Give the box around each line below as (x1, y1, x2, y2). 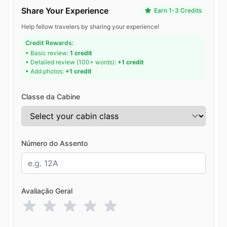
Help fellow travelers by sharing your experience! (21, 23, 159, 31)
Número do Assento (21, 139, 88, 148)
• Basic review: (25, 49, 70, 57)
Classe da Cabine (21, 92, 80, 101)
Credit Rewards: (25, 39, 73, 47)
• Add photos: (25, 67, 65, 75)
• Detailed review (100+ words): (25, 58, 118, 66)
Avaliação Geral (21, 186, 72, 196)
